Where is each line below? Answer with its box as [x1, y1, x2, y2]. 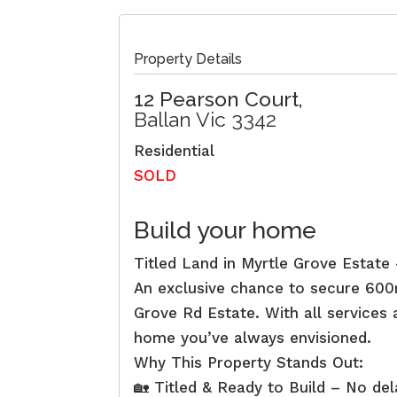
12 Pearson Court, [134, 86, 304, 111]
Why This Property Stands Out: [134, 353, 364, 371]
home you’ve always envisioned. [134, 328, 372, 346]
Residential [134, 141, 215, 160]
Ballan [134, 106, 192, 131]
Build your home [134, 215, 317, 244]
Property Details [134, 50, 243, 67]
